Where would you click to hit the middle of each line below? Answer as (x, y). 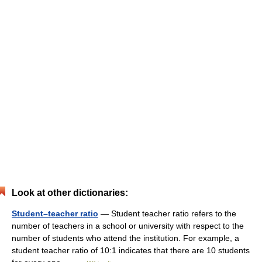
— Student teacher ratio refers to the (167, 213)
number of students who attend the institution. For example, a (125, 238)
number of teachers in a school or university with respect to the (128, 226)
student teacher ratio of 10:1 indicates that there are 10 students (131, 250)
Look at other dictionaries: (70, 193)
